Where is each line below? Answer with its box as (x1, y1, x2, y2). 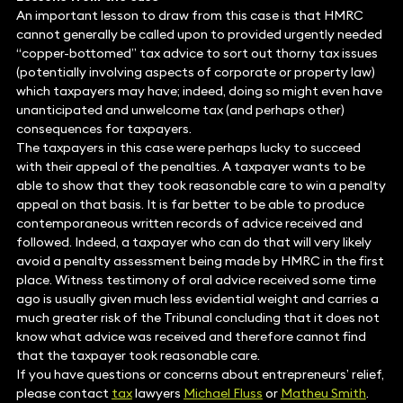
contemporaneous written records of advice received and (15, 215, 363, 232)
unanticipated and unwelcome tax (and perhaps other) (15, 102, 345, 119)
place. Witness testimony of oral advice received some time (15, 272, 376, 289)
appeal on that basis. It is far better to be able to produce (15, 196, 364, 213)
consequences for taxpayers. (15, 121, 192, 138)
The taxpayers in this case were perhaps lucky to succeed (15, 139, 361, 157)
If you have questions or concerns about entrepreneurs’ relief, (15, 366, 384, 383)
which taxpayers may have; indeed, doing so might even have (15, 83, 382, 100)
